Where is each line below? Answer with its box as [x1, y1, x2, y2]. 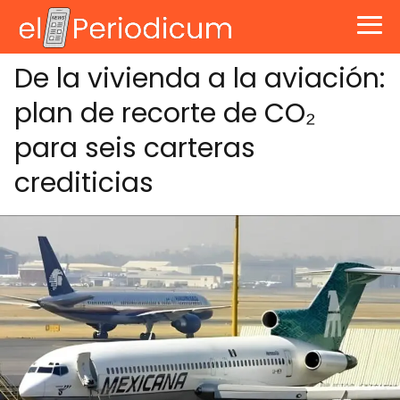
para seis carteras [14, 129, 255, 167]
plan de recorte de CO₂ [14, 95, 316, 132]
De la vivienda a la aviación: [14, 60, 385, 97]
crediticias [14, 164, 154, 202]
